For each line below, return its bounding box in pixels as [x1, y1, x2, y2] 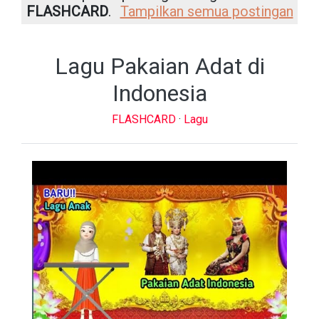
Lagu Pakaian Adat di [54, 53, 265, 80]
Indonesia [112, 80, 207, 107]
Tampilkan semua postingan [120, 3, 293, 20]
